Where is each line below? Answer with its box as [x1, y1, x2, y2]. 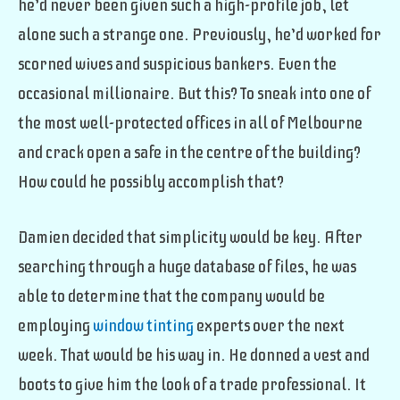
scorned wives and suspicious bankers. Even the [18, 54, 337, 75]
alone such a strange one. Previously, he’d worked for [18, 25, 381, 46]
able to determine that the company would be [18, 287, 325, 307]
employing [18, 316, 93, 337]
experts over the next [194, 316, 345, 337]
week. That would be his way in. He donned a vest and [18, 346, 370, 366]
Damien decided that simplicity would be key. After [18, 228, 362, 248]
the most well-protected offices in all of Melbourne [18, 113, 362, 134]
